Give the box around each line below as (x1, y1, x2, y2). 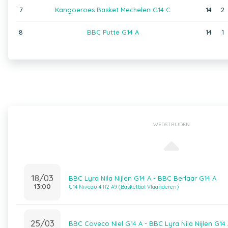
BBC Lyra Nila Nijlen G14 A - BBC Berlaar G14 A (69, 174, 216, 182)
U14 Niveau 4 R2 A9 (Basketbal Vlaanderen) (69, 184, 179, 190)
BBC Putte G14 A (87, 28, 139, 36)
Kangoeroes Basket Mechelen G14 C (55, 6, 170, 14)
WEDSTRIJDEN (153, 121, 190, 128)
